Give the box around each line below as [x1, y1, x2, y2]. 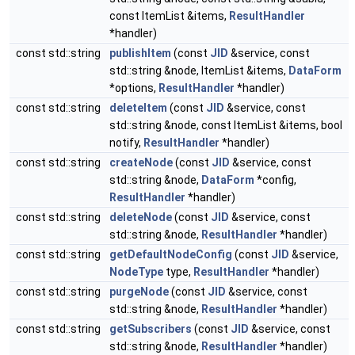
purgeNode [109, 285, 169, 298]
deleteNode [109, 211, 172, 223]
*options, [109, 82, 158, 94]
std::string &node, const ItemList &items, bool [109, 119, 342, 132]
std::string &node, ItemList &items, [109, 64, 288, 77]
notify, [109, 136, 143, 149]
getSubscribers [109, 323, 192, 335]
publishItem [109, 47, 171, 59]
